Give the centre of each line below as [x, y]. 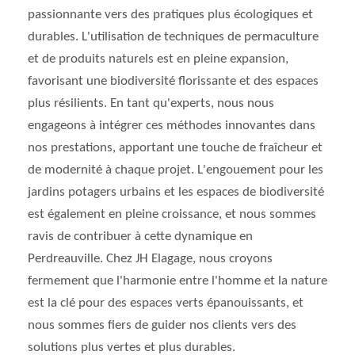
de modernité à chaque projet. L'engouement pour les [176, 170]
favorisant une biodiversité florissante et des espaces [173, 81]
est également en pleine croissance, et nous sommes [172, 214]
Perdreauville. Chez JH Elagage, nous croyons [150, 259]
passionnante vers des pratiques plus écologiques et [170, 15]
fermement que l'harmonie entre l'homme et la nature [177, 281]
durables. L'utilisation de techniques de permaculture [173, 37]
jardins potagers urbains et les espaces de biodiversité [176, 192]
